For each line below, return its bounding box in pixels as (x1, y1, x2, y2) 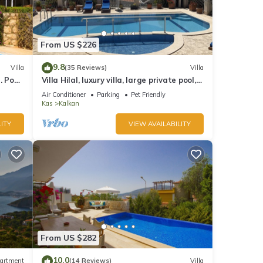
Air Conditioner (41, 90, 86, 99)
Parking (96, 90, 120, 99)
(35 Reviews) (64, 63, 107, 72)
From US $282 (40, 232, 96, 244)
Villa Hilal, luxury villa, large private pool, (41, 75, 196, 85)
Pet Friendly (130, 90, 166, 99)
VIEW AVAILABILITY (129, 119, 191, 128)
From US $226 (40, 39, 96, 50)
